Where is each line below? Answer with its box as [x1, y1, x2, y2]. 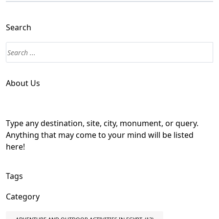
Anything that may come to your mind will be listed [6, 130, 194, 140]
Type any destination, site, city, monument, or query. [6, 118, 198, 129]
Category [6, 191, 40, 202]
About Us [6, 78, 40, 88]
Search [6, 22, 31, 33]
